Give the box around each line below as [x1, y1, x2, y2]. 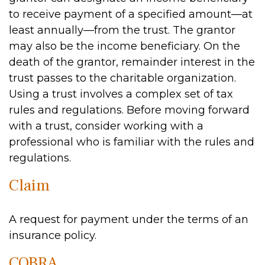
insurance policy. [9, 229, 96, 242]
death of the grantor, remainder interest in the [9, 56, 255, 69]
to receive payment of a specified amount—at [9, 8, 253, 21]
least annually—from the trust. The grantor [9, 24, 235, 37]
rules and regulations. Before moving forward [9, 104, 250, 117]
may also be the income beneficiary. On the [9, 40, 240, 53]
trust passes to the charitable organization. [9, 72, 236, 85]
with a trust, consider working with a [9, 119, 203, 132]
